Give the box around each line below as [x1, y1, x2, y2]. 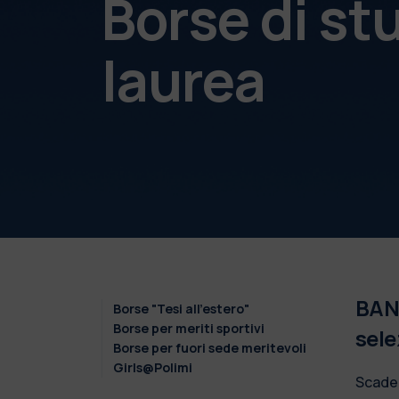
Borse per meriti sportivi [112, 319, 265, 337]
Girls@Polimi [112, 358, 192, 376]
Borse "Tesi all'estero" [112, 299, 249, 317]
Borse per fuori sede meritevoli [112, 338, 306, 356]
